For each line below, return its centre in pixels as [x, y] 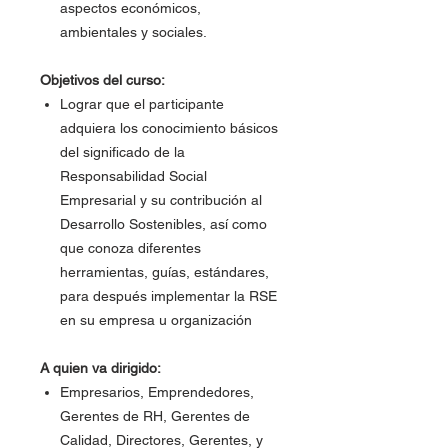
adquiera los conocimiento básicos [169, 128]
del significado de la [122, 152]
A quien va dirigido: [100, 368]
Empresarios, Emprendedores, [157, 392]
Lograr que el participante [142, 104]
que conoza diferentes [130, 248]
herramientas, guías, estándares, [164, 272]
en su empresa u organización [156, 320]
